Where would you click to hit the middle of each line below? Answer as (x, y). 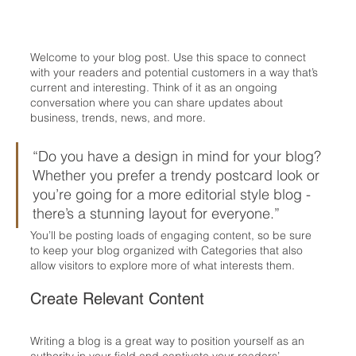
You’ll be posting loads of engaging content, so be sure (172, 235)
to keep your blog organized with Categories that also (168, 250)
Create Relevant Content (117, 299)
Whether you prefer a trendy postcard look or (178, 175)
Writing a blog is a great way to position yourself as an (169, 341)
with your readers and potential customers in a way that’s (176, 72)
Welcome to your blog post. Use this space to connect (170, 57)
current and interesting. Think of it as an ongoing (155, 87)
